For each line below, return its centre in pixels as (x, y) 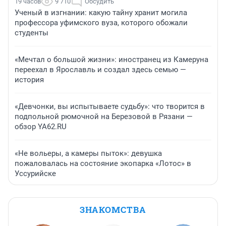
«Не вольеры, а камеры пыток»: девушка (88, 154)
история (29, 80)
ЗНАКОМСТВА (113, 210)
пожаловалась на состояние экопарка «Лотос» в (103, 164)
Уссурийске (35, 174)
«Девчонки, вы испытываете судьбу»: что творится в (110, 107)
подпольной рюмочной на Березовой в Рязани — (104, 117)
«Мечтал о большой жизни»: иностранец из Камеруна (111, 60)
